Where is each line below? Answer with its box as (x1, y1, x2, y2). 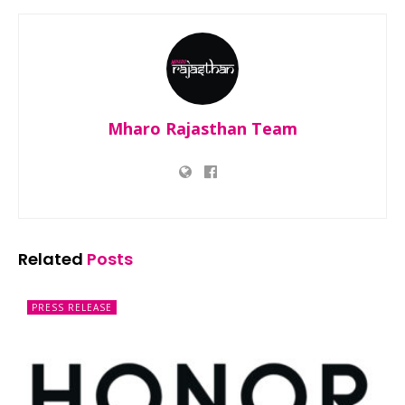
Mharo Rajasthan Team (108, 117, 297, 139)
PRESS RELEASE (32, 300, 112, 314)
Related (18, 247, 83, 270)
